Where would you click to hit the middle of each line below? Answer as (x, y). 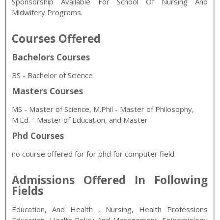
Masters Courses (48, 91)
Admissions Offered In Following (110, 180)
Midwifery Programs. (47, 13)
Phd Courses (38, 136)
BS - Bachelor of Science (53, 75)
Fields (28, 191)
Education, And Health (53, 209)
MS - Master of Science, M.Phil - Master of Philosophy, (103, 109)
